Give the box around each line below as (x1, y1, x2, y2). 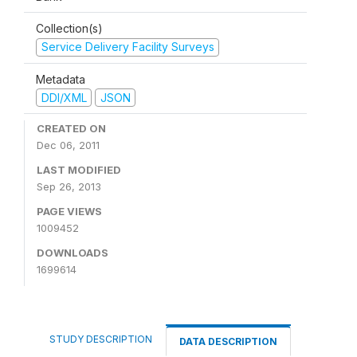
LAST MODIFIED (37, 163, 121, 176)
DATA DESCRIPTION (179, 335, 277, 347)
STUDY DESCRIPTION (49, 333, 152, 345)
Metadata (36, 72, 85, 86)
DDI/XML (41, 90, 87, 104)
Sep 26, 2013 (37, 180, 101, 193)
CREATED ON (37, 122, 106, 135)
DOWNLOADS (37, 246, 108, 259)
